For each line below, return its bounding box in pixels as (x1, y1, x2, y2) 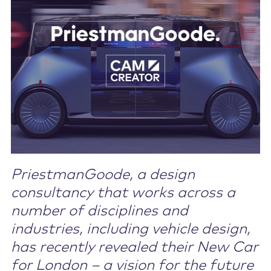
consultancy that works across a (10, 186, 235, 201)
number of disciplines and (10, 204, 188, 219)
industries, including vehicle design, (10, 222, 250, 237)
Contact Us (16, 14, 67, 23)
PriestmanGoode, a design (10, 168, 195, 183)
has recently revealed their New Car (10, 240, 258, 255)
